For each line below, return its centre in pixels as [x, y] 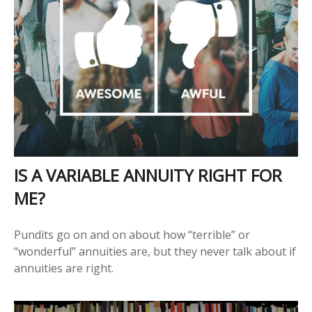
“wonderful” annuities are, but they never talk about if [155, 251]
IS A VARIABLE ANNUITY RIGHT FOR [148, 175]
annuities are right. [64, 268]
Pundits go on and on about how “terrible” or [132, 234]
